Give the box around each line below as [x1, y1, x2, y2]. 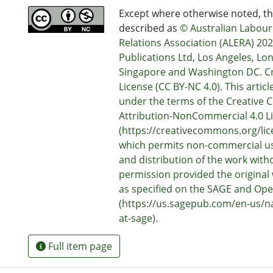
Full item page [46, 239, 112, 253]
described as [119, 21, 180, 35]
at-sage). [119, 211, 158, 225]
